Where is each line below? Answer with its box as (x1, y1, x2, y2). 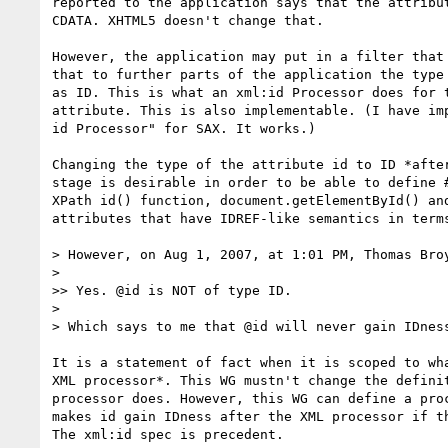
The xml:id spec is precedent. (52, 426, 284, 442)
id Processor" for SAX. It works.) (52, 120, 316, 136)
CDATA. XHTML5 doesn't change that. (52, 12, 324, 28)
